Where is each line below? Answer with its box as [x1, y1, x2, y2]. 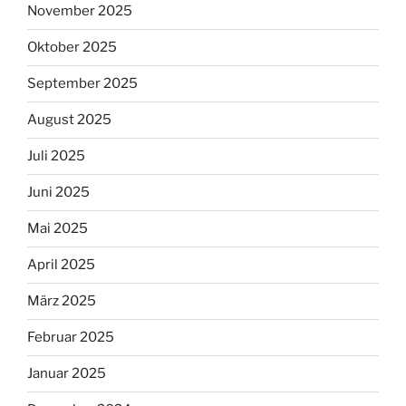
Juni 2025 [27, 184, 90, 201]
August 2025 [27, 111, 111, 129]
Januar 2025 [27, 365, 106, 382]
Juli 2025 [27, 148, 85, 165]
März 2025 [27, 293, 96, 310]
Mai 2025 [27, 220, 88, 237]
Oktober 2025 [27, 39, 117, 56]
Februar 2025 [27, 329, 114, 346]
